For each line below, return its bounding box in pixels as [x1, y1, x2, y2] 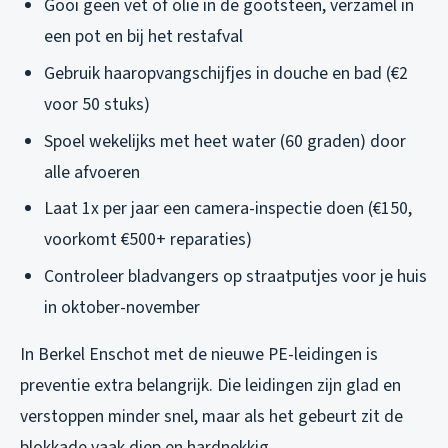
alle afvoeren [44, 159, 140, 185]
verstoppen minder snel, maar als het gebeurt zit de [20, 403, 403, 429]
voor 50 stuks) [44, 92, 150, 118]
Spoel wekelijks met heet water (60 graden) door [44, 128, 406, 154]
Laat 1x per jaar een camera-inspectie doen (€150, [44, 196, 412, 222]
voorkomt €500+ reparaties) [44, 227, 252, 253]
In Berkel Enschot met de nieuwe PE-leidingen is [20, 341, 378, 367]
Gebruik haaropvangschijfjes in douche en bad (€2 [44, 61, 408, 87]
